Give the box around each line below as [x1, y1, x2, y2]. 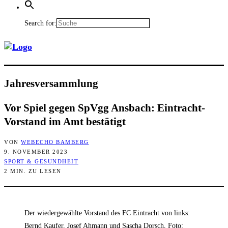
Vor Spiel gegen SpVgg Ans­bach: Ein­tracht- [4, 101, 205, 114]
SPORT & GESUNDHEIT [4, 158, 78, 165]
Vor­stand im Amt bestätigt [4, 115, 126, 128]
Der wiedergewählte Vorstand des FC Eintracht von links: [24, 209, 190, 217]
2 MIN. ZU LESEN [4, 168, 62, 175]
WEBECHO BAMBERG [21, 139, 89, 146]
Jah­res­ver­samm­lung [4, 77, 98, 90]
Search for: [24, 19, 56, 27]
